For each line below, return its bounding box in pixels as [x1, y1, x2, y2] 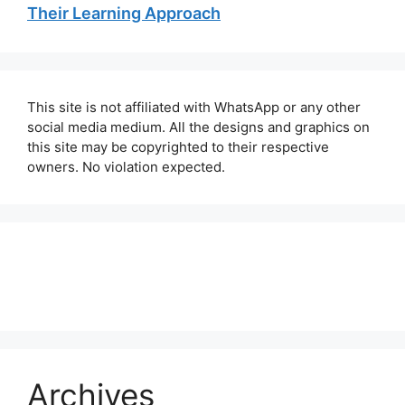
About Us [80, 253, 139, 271]
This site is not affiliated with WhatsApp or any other [27, 98, 361, 116]
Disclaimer [257, 253, 325, 271]
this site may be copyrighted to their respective [27, 137, 329, 155]
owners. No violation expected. [27, 157, 225, 175]
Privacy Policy [157, 280, 248, 298]
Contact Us [163, 253, 233, 271]
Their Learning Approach [27, 3, 221, 23]
